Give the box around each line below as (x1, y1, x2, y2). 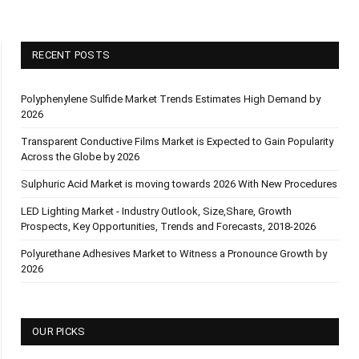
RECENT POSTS (32, 49, 111, 61)
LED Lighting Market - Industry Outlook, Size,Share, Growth (21, 205, 292, 217)
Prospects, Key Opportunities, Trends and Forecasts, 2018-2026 (21, 220, 316, 232)
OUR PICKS (32, 325, 86, 337)
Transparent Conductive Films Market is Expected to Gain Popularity (21, 135, 333, 147)
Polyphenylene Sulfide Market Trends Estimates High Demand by (21, 93, 321, 105)
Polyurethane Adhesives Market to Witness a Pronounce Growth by (21, 248, 327, 260)
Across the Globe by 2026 (21, 151, 139, 163)
